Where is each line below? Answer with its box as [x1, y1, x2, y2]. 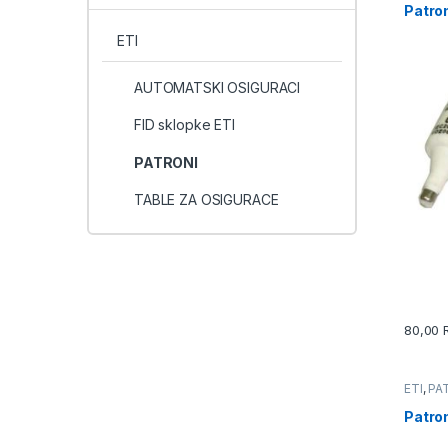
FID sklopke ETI [133, 116, 235, 134]
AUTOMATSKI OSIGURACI [133, 78, 301, 96]
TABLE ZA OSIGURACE [133, 191, 279, 209]
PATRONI [133, 153, 198, 171]
